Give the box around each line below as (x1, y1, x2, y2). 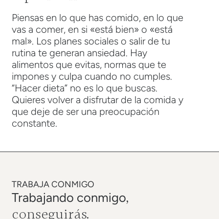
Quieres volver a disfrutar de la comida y (12, 93, 183, 106)
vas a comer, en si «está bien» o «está (12, 23, 173, 35)
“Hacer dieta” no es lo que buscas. (12, 82, 157, 94)
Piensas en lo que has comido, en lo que (12, 11, 183, 23)
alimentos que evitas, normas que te (12, 58, 166, 70)
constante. (12, 117, 57, 129)
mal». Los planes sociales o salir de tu (12, 35, 170, 47)
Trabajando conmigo (12, 190, 126, 205)
